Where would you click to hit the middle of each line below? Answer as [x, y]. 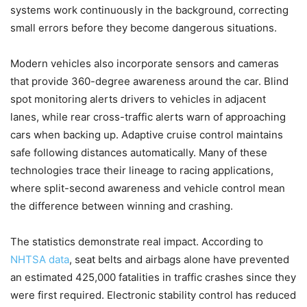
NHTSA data [40, 260]
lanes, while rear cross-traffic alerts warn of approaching [148, 117]
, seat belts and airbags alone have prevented [179, 260]
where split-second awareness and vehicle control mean [148, 188]
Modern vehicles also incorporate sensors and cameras [145, 64]
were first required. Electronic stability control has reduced [153, 295]
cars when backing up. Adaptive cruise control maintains [147, 135]
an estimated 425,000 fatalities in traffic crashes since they [153, 278]
